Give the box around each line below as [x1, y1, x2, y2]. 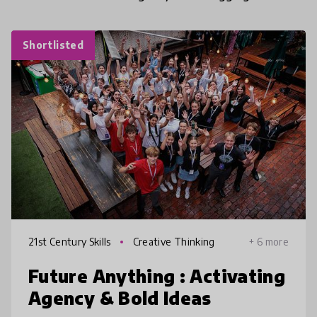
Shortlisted [23, 38, 83, 51]
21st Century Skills [28, 236, 114, 248]
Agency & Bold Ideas [28, 287, 212, 309]
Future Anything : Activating [28, 265, 286, 287]
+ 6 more [249, 236, 289, 248]
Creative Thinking [130, 236, 215, 248]
